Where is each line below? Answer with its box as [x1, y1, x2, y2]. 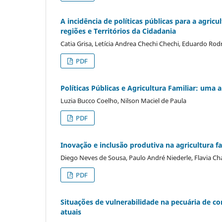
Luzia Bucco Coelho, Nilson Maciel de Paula [60, 96, 186, 105]
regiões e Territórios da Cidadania [60, 26, 176, 36]
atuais [60, 207, 81, 217]
